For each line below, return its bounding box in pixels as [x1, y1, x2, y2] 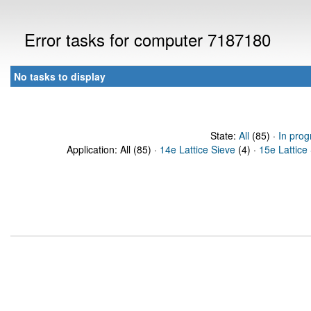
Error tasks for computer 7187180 [24, 27, 271, 51]
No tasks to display [14, 69, 106, 83]
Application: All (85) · [67, 142, 160, 156]
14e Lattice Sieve [160, 142, 235, 156]
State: [210, 128, 239, 142]
